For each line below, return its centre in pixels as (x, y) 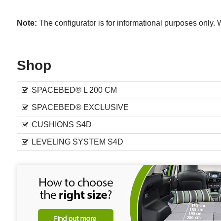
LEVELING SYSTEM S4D (77, 142)
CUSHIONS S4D (61, 125)
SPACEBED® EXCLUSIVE (80, 107)
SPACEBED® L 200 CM (74, 90)
